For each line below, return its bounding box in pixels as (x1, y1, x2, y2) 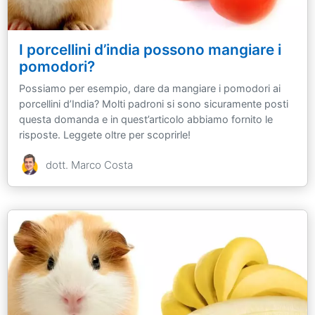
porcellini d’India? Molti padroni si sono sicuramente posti (19, 97, 288, 110)
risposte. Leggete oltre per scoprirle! (19, 128, 191, 141)
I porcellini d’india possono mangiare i (19, 40, 281, 58)
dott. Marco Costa (46, 157, 133, 172)
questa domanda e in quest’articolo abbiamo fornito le (19, 112, 273, 125)
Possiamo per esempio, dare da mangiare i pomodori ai (19, 82, 281, 94)
